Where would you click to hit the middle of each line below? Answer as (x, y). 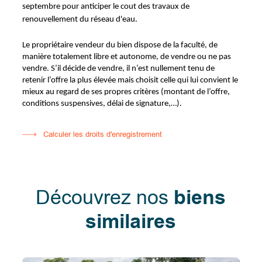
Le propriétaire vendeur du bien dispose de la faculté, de (120, 45)
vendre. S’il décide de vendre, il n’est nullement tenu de (119, 68)
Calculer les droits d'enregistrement (103, 134)
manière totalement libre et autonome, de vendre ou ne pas (127, 57)
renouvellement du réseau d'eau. (80, 19)
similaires (131, 222)
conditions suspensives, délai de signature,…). (102, 104)
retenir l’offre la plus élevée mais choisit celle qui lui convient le (130, 80)
